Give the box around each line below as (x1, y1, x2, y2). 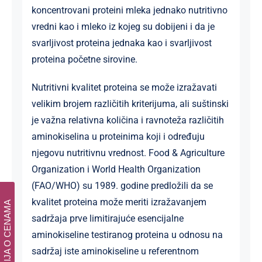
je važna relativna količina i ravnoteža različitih (31, 114, 224, 126)
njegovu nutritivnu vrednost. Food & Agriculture (31, 147, 225, 158)
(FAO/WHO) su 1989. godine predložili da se (31, 180, 213, 191)
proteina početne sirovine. (31, 53, 137, 65)
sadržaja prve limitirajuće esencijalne (31, 212, 184, 224)
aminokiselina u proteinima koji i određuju (31, 130, 205, 142)
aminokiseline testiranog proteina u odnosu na (31, 229, 223, 240)
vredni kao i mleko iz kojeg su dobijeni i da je (31, 20, 215, 32)
